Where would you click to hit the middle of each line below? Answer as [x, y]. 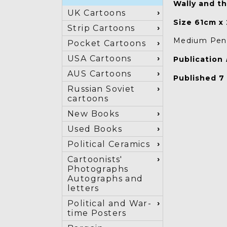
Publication [199, 59]
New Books [93, 114]
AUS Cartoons [100, 74]
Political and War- [110, 203]
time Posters [97, 213]
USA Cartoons [100, 59]
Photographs [98, 169]
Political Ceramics [109, 144]
